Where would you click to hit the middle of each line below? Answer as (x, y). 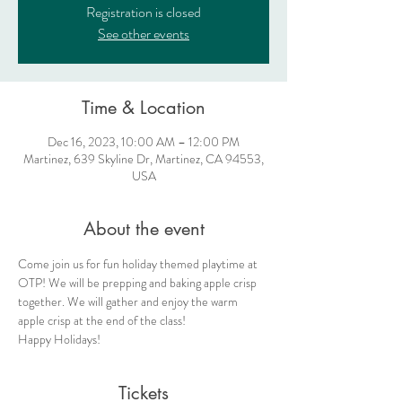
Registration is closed (144, 13)
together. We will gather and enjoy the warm (129, 302)
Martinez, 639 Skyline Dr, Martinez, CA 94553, (144, 159)
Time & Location (144, 108)
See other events (144, 34)
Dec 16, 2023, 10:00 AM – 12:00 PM (144, 142)
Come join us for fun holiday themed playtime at (139, 264)
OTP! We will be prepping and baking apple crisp (139, 283)
